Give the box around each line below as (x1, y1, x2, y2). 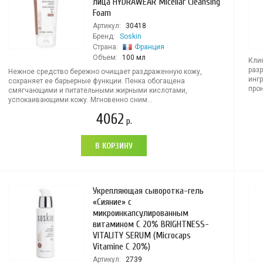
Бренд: (92, 32, 115, 41)
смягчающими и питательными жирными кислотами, (8, 86, 187, 95)
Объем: (92, 53, 117, 62)
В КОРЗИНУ (95, 141, 133, 151)
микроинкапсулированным (92, 208, 188, 218)
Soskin (119, 32, 141, 41)
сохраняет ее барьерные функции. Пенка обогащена (8, 77, 185, 85)
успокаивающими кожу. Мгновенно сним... (8, 96, 153, 104)
